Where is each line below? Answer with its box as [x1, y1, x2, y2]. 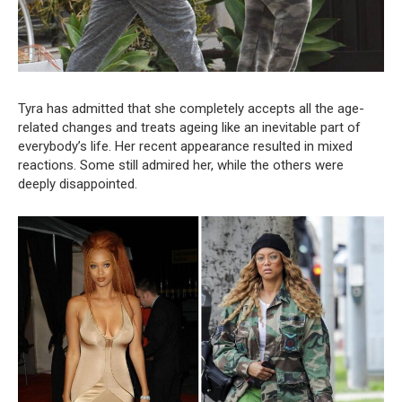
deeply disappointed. [18, 176, 137, 193]
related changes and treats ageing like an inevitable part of [18, 119, 361, 136]
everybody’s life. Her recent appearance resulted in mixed [18, 138, 353, 155]
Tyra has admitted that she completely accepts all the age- [18, 100, 364, 118]
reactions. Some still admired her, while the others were [18, 157, 344, 174]
